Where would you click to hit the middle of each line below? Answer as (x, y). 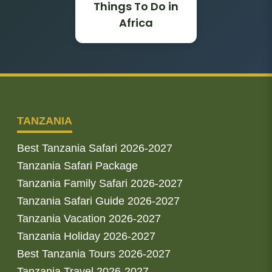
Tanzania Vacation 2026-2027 (89, 218)
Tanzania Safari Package (77, 165)
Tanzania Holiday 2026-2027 (86, 236)
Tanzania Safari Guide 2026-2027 (98, 201)
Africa (136, 22)
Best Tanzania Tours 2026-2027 (94, 253)
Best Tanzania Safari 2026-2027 (95, 148)
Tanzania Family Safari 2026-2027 (100, 183)
